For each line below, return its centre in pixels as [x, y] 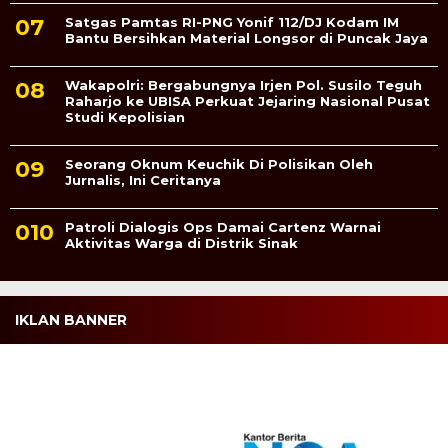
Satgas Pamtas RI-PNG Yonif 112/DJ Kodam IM [232, 21]
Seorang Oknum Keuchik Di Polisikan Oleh [219, 163]
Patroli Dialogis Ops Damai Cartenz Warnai [223, 226]
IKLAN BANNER [71, 319]
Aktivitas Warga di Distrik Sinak [181, 242]
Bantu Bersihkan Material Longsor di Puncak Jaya [246, 37]
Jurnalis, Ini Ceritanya [143, 179]
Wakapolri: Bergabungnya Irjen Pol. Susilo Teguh [243, 84]
